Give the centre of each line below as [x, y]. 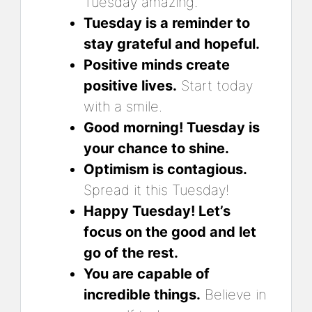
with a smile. [123, 106]
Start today [215, 85]
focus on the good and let [170, 232]
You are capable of [147, 273]
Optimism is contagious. [165, 169]
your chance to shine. [156, 148]
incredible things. [142, 294]
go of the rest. [131, 252]
